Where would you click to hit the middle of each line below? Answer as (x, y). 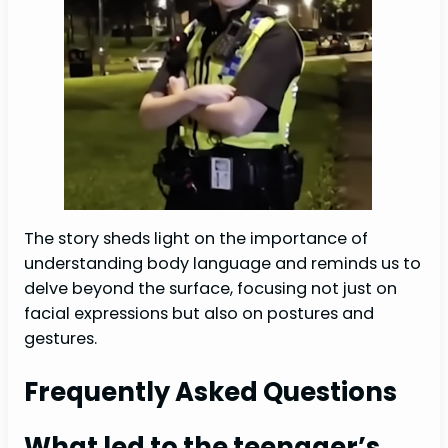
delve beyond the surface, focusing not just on (210, 288)
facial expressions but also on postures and (199, 313)
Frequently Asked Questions (210, 391)
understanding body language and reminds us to (222, 263)
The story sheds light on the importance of (196, 238)
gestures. (60, 338)
